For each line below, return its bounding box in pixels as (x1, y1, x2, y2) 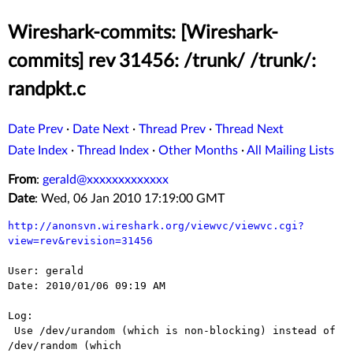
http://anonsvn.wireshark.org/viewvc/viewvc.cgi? (8, 220, 304, 232)
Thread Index (77, 144, 149, 158)
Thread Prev (139, 123, 206, 136)
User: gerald (8, 265, 84, 277)
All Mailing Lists (247, 144, 334, 158)
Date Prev (8, 123, 63, 136)
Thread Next (215, 123, 284, 136)
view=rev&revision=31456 (8, 235, 153, 247)
